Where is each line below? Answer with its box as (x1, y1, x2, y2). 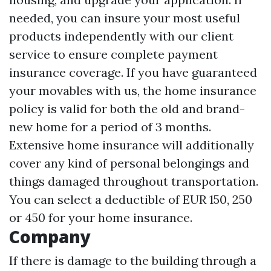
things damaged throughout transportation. (9, 174, 258, 189)
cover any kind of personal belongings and (9, 155, 249, 171)
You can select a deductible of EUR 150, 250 (9, 192, 252, 207)
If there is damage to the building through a (9, 253, 256, 268)
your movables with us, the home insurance (9, 83, 256, 98)
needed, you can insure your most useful (9, 10, 240, 25)
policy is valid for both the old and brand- (9, 101, 245, 116)
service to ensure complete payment (9, 47, 218, 62)
